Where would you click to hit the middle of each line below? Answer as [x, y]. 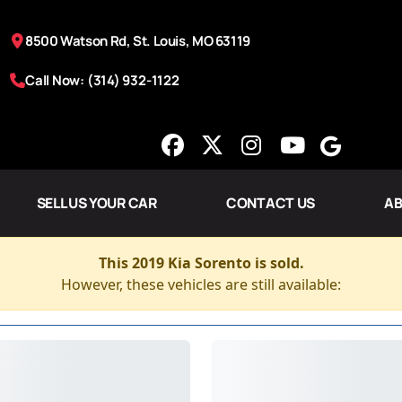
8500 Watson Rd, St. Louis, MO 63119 [138, 40]
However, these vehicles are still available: [201, 284]
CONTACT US [271, 203]
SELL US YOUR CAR [96, 203]
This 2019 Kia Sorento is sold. [201, 263]
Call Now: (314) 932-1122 [102, 79]
